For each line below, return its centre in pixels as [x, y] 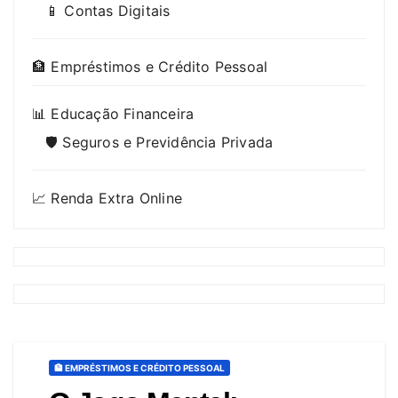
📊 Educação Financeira [113, 114]
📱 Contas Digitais [108, 11]
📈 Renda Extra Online [107, 199]
